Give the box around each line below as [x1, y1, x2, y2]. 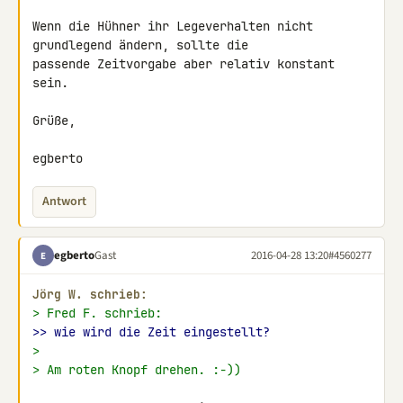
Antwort [42, 193, 86, 210]
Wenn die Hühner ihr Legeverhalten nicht [32, 18, 313, 34]
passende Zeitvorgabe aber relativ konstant [32, 56, 335, 72]
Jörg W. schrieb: [32, 287, 148, 302]
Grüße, [32, 112, 76, 129]
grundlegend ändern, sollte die [32, 37, 255, 53]
